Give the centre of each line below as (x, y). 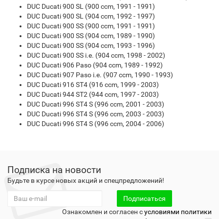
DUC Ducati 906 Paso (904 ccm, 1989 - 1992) (95, 65)
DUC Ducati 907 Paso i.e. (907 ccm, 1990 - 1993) (100, 75)
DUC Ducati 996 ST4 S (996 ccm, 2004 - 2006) (96, 124)
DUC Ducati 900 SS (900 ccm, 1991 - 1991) (91, 26)
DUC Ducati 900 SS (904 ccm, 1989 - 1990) (91, 36)
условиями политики (178, 212)
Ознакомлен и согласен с (103, 212)
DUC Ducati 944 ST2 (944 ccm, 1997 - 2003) (93, 94)
